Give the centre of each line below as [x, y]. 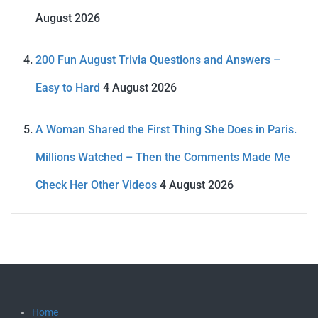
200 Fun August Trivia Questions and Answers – [158, 60]
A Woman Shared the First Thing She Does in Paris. [166, 130]
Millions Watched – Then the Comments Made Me [163, 158]
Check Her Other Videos [96, 185]
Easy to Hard [68, 88]
